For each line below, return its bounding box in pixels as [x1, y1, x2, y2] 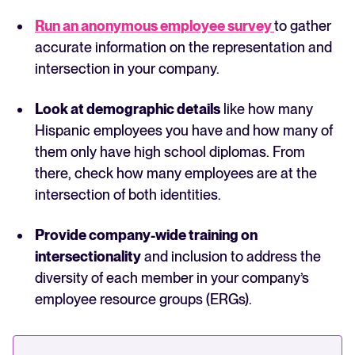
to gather [274, 17, 331, 35]
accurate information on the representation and [35, 39, 332, 56]
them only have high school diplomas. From [35, 143, 305, 161]
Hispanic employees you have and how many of [35, 122, 333, 139]
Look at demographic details [35, 101, 220, 118]
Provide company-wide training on [35, 227, 258, 244]
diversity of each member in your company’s [35, 269, 309, 287]
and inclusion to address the [141, 248, 321, 265]
